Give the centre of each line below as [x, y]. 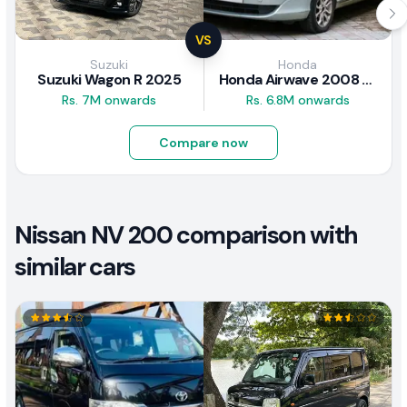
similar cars [75, 267]
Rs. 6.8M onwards [298, 100]
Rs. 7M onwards [109, 100]
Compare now [203, 143]
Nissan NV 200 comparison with [186, 235]
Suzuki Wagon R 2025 [109, 80]
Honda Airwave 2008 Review [367, 80]
